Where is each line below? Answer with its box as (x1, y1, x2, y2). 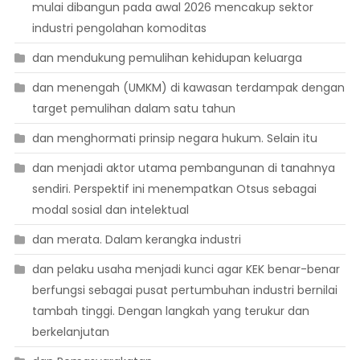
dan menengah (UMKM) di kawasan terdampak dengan (31, 80, 345, 96)
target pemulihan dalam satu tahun (31, 100, 235, 117)
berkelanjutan (31, 324, 109, 341)
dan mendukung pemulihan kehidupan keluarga (31, 50, 302, 67)
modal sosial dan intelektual (31, 202, 189, 219)
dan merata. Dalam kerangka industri (31, 231, 241, 248)
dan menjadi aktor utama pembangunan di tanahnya (31, 160, 335, 177)
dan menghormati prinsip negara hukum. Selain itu (31, 130, 317, 147)
